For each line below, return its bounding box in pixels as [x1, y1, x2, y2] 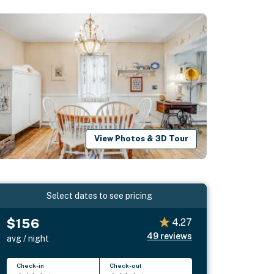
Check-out [109, 261, 143, 269]
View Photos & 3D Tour [94, 134, 189, 144]
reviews [160, 231, 192, 241]
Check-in [17, 261, 45, 269]
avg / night [7, 233, 50, 243]
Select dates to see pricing [46, 190, 153, 201]
